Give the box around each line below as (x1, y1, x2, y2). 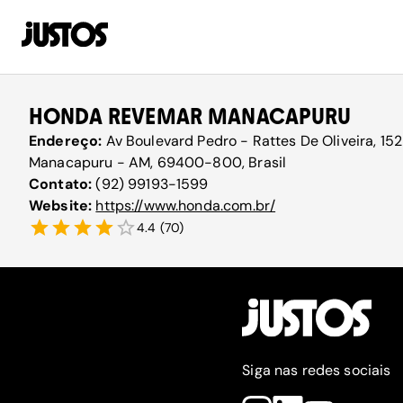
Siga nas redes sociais (242, 361, 391, 380)
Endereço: (29, 131, 106, 150)
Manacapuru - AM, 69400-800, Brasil (29, 153, 287, 172)
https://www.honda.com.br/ (95, 196, 276, 215)
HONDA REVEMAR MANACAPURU (29, 103, 352, 130)
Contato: (29, 175, 96, 193)
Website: (29, 196, 96, 215)
